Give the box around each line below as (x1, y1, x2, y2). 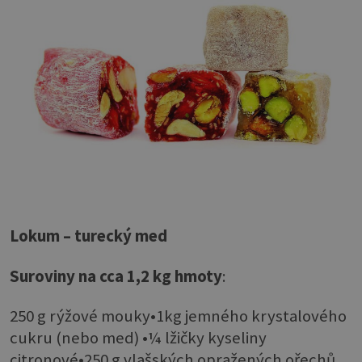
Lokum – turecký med (10, 225, 167, 247)
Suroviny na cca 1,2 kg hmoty (10, 265, 222, 287)
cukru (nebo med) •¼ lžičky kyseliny (10, 327, 267, 349)
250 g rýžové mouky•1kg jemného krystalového (10, 305, 347, 327)
